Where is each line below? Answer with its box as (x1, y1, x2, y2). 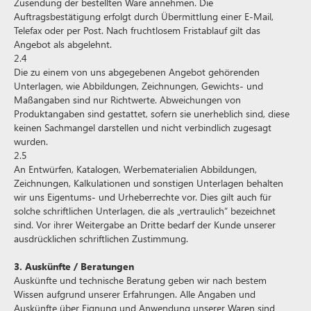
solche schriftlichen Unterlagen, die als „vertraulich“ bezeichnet (14, 204, 276, 217)
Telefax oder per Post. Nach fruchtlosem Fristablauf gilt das (14, 24, 260, 37)
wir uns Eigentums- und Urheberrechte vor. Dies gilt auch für (14, 190, 271, 203)
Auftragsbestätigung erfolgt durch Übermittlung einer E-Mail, (14, 10, 274, 23)
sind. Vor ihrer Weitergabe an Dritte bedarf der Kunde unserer (14, 218, 276, 231)
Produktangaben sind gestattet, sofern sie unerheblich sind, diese (14, 107, 289, 120)
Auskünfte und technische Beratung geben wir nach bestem (14, 274, 267, 287)
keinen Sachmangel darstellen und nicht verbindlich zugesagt (14, 121, 271, 134)
